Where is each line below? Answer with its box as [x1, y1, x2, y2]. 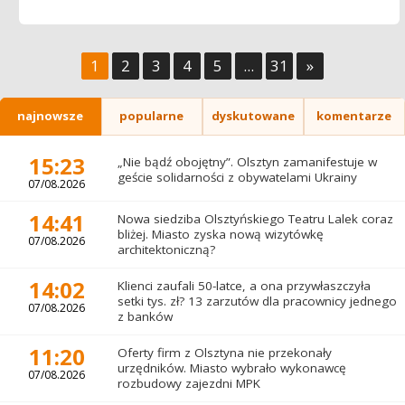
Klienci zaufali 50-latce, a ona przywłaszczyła [117, 277, 371, 294]
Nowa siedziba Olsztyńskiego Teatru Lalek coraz [117, 210, 393, 227]
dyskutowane [212, 108, 295, 125]
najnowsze [17, 108, 84, 125]
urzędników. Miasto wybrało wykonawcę [117, 359, 346, 376]
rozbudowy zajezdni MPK [117, 374, 260, 391]
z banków [117, 307, 173, 325]
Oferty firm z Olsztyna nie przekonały [117, 344, 332, 361]
